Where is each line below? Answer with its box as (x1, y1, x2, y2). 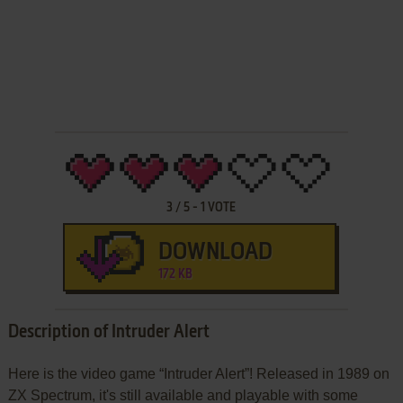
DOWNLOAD (157, 240, 273, 264)
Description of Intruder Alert (7, 323, 210, 342)
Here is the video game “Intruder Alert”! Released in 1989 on (7, 365, 390, 381)
